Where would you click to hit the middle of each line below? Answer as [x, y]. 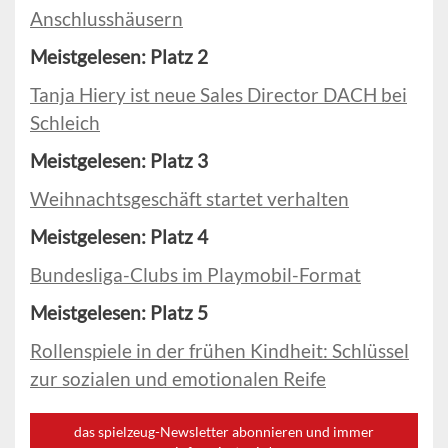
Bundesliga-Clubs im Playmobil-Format [195, 275]
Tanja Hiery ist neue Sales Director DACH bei [218, 95]
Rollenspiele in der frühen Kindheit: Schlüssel [219, 351]
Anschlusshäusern [106, 19]
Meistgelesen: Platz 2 [119, 57]
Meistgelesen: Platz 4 [119, 237]
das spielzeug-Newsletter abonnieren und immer [224, 432]
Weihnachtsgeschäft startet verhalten [189, 199]
